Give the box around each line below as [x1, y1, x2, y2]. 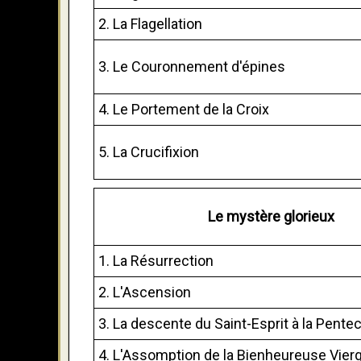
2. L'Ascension [98, 283, 191, 301]
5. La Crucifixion [98, 143, 199, 160]
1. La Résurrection [98, 251, 214, 269]
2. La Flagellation [98, 15, 202, 32]
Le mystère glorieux [207, 207, 334, 225]
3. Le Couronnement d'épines [98, 57, 285, 75]
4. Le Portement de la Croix [98, 100, 269, 118]
